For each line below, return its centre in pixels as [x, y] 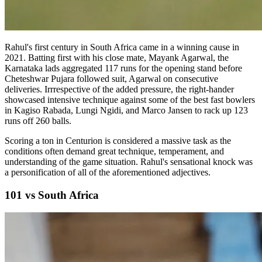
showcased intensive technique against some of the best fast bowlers [130, 99]
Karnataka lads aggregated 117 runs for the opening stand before [123, 68]
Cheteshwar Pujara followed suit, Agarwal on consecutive [111, 78]
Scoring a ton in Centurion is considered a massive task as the [118, 140]
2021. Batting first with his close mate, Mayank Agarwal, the [117, 57]
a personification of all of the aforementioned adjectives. [108, 172]
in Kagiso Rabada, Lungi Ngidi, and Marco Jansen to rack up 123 [126, 110]
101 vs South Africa [52, 195]
